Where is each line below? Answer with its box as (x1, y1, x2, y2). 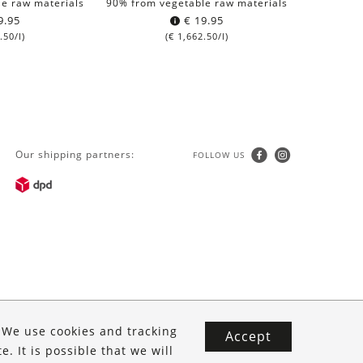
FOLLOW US (193, 148, 249, 160)
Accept (225, 327, 272, 346)
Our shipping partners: (15, 147, 135, 161)
